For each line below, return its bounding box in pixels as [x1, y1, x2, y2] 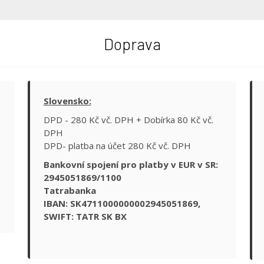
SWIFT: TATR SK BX [43, 210, 127, 223]
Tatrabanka [43, 184, 96, 197]
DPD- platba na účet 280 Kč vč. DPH [43, 140, 191, 152]
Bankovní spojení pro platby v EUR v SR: [43, 159, 218, 171]
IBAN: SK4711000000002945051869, [43, 197, 200, 210]
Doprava [103, 34, 161, 53]
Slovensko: [43, 95, 91, 107]
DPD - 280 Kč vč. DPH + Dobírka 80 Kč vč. [43, 114, 213, 126]
